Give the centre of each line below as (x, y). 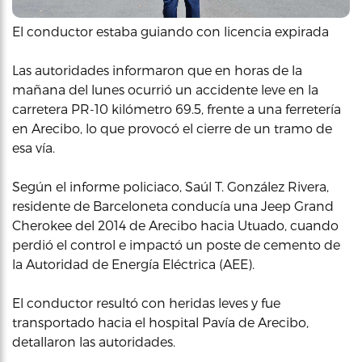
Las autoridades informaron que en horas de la (157, 70)
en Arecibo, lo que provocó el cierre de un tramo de (172, 128)
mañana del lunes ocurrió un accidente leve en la (165, 89)
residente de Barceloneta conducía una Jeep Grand (173, 206)
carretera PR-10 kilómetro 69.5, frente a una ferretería (177, 109)
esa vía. (34, 147)
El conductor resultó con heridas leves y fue (146, 303)
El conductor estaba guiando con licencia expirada (170, 31)
